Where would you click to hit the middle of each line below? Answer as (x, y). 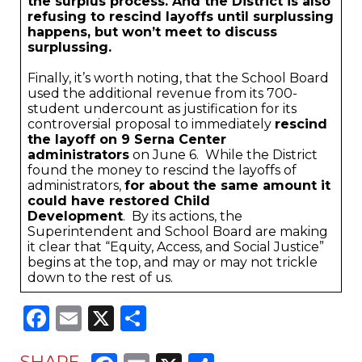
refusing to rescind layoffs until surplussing (181, 17)
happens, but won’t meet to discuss (152, 32)
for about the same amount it (227, 185)
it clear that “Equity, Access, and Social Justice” (176, 247)
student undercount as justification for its (162, 109)
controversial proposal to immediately (151, 124)
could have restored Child (119, 201)
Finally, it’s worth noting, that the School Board (178, 78)
